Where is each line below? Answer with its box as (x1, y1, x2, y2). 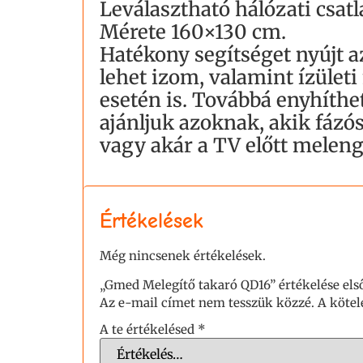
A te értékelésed (100, 322, 198, 338)
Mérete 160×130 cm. (100, 19, 286, 45)
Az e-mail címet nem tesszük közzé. (100, 294, 314, 310)
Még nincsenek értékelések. (100, 247, 266, 263)
